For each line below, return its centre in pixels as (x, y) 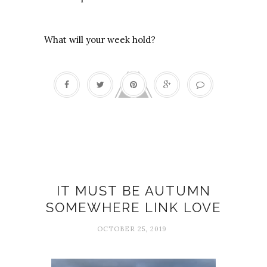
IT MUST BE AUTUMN (133, 191)
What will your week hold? (100, 40)
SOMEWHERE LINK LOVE (133, 208)
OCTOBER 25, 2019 (132, 229)
